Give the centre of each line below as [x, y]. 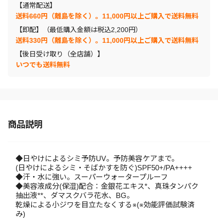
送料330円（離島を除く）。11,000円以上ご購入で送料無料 [107, 40]
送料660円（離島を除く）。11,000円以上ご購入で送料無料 [107, 16]
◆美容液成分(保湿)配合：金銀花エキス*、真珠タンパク [107, 186]
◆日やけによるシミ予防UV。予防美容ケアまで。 [97, 158]
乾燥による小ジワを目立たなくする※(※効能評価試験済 [105, 205]
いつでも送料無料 [43, 65]
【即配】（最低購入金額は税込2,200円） [79, 30]
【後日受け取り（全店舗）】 [60, 54]
